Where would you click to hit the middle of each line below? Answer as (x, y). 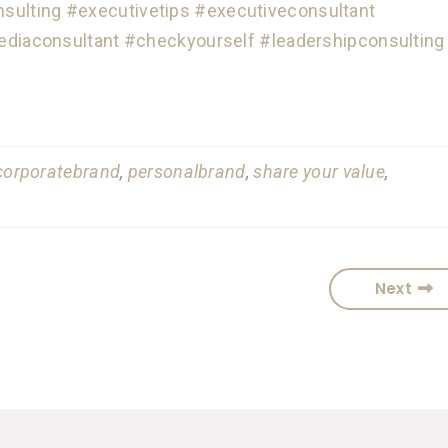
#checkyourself (189, 40)
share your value (319, 171)
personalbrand (186, 171)
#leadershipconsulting (352, 40)
